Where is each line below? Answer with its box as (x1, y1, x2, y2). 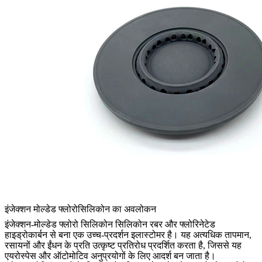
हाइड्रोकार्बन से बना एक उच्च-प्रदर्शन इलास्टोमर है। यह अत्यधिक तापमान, (5, 230, 251, 240)
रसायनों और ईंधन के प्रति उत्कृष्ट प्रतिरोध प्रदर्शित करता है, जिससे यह (5, 240, 242, 251)
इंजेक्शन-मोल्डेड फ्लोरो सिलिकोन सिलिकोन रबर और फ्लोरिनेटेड (5, 219, 215, 230)
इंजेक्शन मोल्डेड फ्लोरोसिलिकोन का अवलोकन (5, 204, 156, 215)
